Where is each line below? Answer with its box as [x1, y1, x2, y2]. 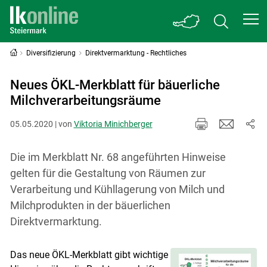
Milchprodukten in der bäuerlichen [10, 198, 170, 212]
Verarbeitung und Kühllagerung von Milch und [10, 182, 225, 195]
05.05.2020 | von [10, 119, 74, 129]
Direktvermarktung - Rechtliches [85, 49, 187, 57]
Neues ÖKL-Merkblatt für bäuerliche [10, 77, 220, 92]
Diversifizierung [26, 49, 76, 57]
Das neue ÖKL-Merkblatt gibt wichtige [10, 249, 168, 260]
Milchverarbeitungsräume [10, 93, 161, 108]
